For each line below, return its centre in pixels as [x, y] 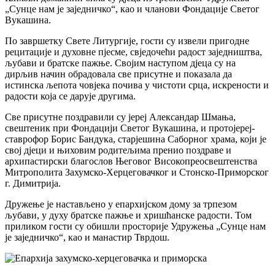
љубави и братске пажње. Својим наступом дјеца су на [120, 63]
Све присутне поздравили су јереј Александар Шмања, [120, 117]
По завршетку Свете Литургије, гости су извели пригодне [127, 41]
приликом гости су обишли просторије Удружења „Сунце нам [135, 227]
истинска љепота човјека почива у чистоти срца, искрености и [137, 85]
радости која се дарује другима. [70, 96]
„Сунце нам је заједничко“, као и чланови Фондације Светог [132, 9]
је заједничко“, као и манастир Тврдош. [87, 238]
